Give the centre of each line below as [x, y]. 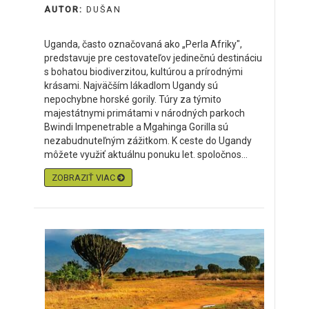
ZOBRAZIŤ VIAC [84, 178]
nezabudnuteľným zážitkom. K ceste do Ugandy [148, 141]
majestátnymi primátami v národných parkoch [144, 113]
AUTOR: [65, 9]
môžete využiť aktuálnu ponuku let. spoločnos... [146, 154]
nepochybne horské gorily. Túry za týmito [133, 99]
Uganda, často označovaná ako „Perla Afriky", [143, 44]
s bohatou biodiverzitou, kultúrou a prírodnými [143, 72]
